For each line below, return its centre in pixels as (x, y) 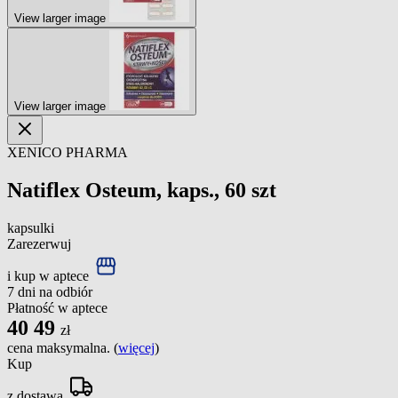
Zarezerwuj (39, 243)
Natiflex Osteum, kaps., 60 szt (142, 190)
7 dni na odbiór (50, 291)
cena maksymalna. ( (63, 347)
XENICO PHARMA (68, 152)
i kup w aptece (50, 275)
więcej (136, 347)
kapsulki (31, 227)
